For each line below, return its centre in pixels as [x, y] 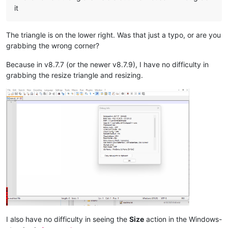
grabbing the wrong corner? [53, 45]
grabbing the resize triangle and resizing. [75, 75]
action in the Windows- [183, 219]
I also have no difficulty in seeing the [68, 219]
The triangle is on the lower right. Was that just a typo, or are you [113, 35]
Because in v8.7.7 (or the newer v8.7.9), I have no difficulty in [107, 64]
